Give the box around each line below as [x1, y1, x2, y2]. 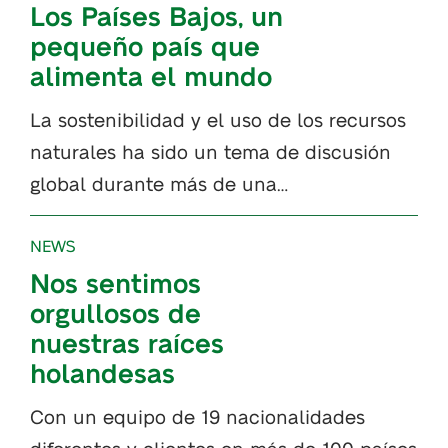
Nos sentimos [30, 265, 201, 298]
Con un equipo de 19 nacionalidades [30, 404, 365, 428]
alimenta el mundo [30, 58, 272, 91]
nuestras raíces [30, 325, 224, 358]
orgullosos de [30, 295, 201, 328]
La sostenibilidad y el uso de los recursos [30, 106, 406, 130]
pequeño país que [30, 28, 260, 61]
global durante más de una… [30, 170, 288, 194]
